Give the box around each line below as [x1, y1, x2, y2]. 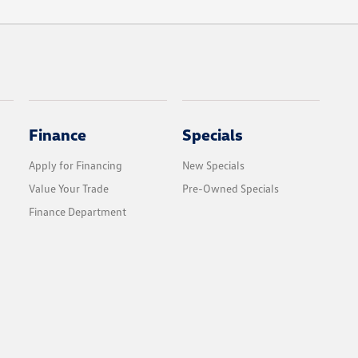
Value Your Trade [29, 181, 109, 195]
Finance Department [29, 205, 127, 218]
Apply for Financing [29, 158, 123, 172]
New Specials [181, 158, 245, 172]
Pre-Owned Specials [181, 181, 279, 195]
